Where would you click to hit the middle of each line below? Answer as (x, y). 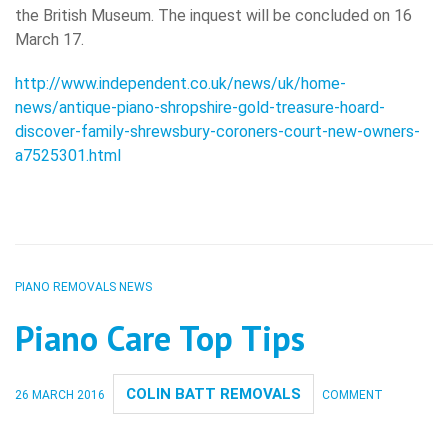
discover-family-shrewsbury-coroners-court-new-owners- (217, 131)
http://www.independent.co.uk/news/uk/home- (180, 83)
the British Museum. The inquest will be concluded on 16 (213, 15)
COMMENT (352, 394)
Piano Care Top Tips (160, 337)
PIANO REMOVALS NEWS (83, 286)
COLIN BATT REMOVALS (213, 393)
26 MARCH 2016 (60, 394)
